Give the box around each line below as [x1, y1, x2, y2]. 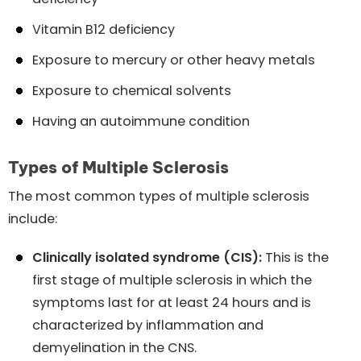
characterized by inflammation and [32, 315, 263, 334]
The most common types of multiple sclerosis [8, 186, 309, 205]
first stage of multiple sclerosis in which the [32, 270, 312, 289]
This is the [262, 247, 329, 267]
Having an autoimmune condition [32, 111, 250, 131]
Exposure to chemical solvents [32, 81, 231, 100]
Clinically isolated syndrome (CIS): [32, 247, 262, 267]
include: [8, 209, 57, 228]
